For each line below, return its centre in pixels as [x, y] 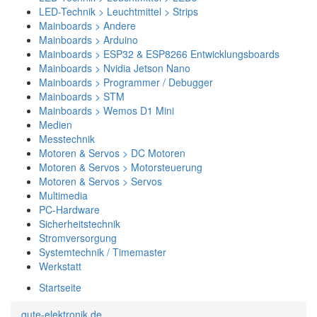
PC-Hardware [69, 209]
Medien [56, 125]
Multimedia [63, 195]
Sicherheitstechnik [80, 224]
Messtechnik [67, 139]
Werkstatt [60, 266]
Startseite [60, 287]
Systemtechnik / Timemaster [103, 252]
